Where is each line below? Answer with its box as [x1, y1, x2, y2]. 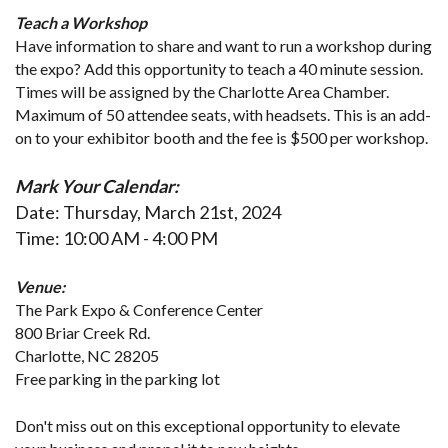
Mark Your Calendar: [15, 175, 179, 198]
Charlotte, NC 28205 [15, 346, 159, 366]
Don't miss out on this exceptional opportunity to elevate [15, 416, 400, 436]
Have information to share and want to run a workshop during [15, 36, 432, 56]
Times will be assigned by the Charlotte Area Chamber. [15, 82, 389, 102]
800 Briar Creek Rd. [15, 323, 150, 343]
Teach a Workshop [15, 13, 147, 33]
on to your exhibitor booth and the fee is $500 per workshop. [15, 128, 428, 148]
